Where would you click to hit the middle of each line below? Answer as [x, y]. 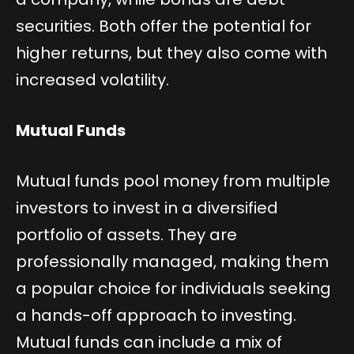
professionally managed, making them [172, 262]
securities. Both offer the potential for [164, 26]
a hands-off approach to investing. [156, 316]
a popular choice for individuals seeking [173, 289]
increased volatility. [92, 80]
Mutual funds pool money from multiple [173, 181]
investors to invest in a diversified [147, 208]
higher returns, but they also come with [171, 53]
